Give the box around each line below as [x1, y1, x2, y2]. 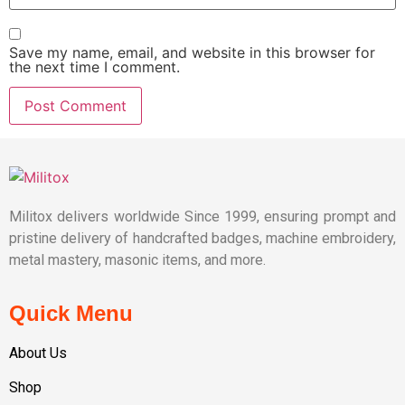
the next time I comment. [9, 57, 180, 76]
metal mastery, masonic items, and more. [9, 251, 269, 269]
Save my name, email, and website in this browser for [9, 42, 375, 61]
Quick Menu [9, 300, 133, 325]
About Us [9, 344, 67, 362]
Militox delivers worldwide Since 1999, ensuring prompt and [9, 208, 396, 226]
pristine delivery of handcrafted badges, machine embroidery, [9, 230, 396, 248]
